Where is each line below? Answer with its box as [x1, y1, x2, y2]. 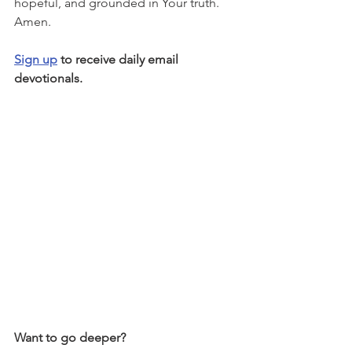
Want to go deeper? [14, 330, 126, 345]
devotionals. [14, 71, 82, 86]
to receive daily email [57, 52, 181, 67]
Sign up [14, 52, 57, 67]
